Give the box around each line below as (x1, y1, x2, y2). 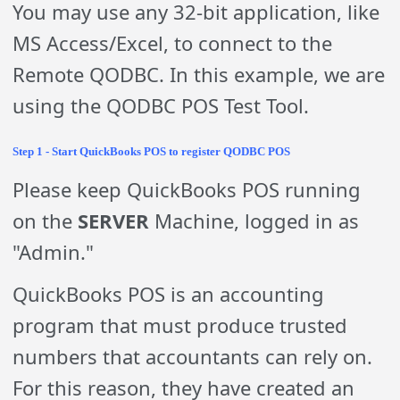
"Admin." (12, 237, 95, 265)
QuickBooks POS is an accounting (12, 279, 325, 307)
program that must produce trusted (12, 311, 348, 338)
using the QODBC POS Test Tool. (12, 91, 310, 119)
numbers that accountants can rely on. (12, 342, 373, 370)
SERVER (78, 206, 150, 234)
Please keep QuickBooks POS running (12, 175, 362, 203)
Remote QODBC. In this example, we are (12, 60, 386, 87)
